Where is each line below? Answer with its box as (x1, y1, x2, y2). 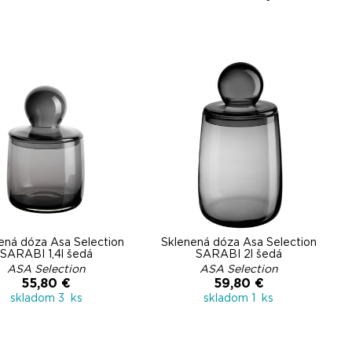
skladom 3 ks (9, 293, 82, 304)
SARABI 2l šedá (195, 249, 282, 260)
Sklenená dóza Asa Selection (160, 237, 317, 248)
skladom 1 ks (203, 293, 273, 304)
